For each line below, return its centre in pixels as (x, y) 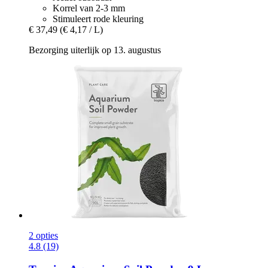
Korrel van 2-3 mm (89, 8)
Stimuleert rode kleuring (98, 19)
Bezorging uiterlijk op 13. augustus (95, 50)
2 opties (43, 236)
